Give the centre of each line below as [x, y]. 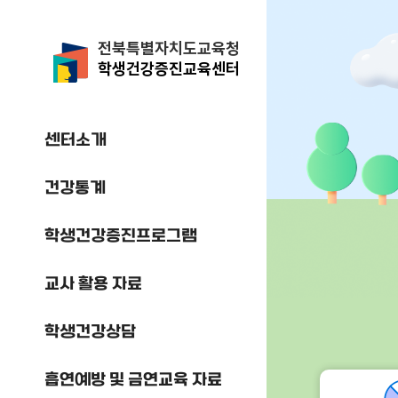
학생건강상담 [90, 333]
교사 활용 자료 [93, 285]
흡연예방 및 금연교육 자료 [133, 381]
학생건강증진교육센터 [169, 69]
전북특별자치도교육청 [169, 48]
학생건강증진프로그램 [121, 237]
